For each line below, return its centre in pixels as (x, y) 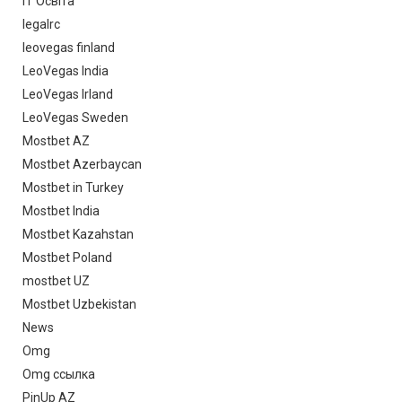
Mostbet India (61, 210)
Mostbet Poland (67, 257)
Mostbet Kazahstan (78, 234)
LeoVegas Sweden (75, 117)
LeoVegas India (66, 70)
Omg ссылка (59, 374)
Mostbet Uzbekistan (79, 304)
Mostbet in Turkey (73, 187)
